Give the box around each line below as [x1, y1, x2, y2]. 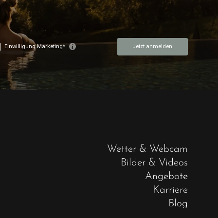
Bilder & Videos [121, 158, 188, 168]
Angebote [145, 171, 188, 182]
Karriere [153, 185, 188, 196]
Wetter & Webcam [107, 144, 188, 155]
